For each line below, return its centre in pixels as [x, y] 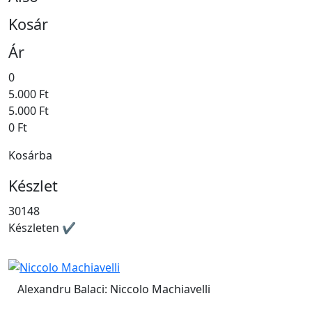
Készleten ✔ [42, 227]
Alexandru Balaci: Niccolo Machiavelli [114, 289]
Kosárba [30, 155]
